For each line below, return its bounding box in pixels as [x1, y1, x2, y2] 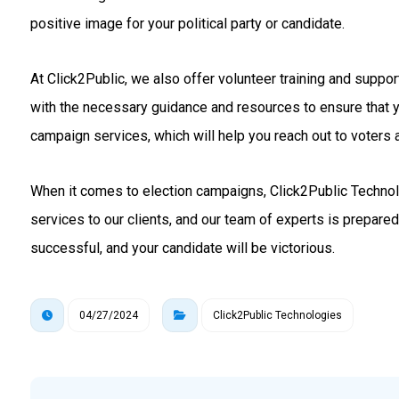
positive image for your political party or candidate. [29, 14, 345, 32]
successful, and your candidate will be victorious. [29, 239, 335, 256]
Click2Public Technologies [212, 308, 342, 322]
